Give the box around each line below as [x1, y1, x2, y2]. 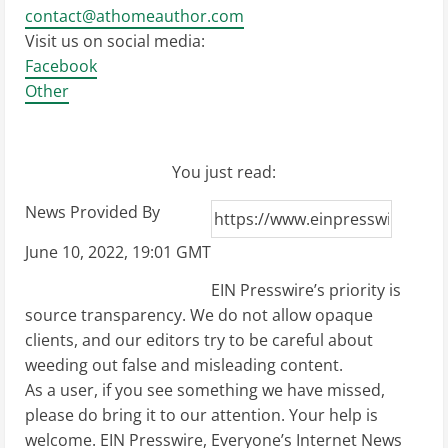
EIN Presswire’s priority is [211, 278, 401, 301]
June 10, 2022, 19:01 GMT [25, 240, 211, 263]
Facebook [25, 54, 97, 77]
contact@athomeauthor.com [25, 4, 244, 27]
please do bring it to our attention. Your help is [25, 403, 378, 426]
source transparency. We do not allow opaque [25, 303, 373, 326]
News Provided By [25, 200, 160, 223]
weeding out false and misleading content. [25, 353, 343, 376]
